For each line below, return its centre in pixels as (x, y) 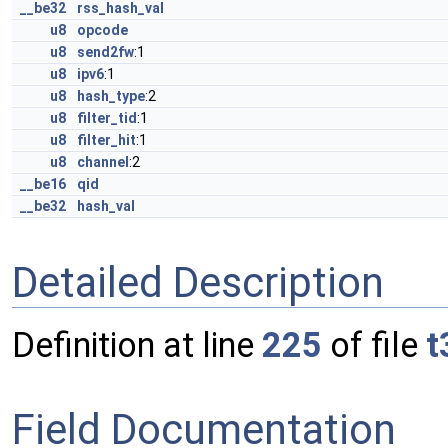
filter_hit (106, 140)
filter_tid (107, 118)
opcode (102, 30)
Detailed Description (198, 282)
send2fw (105, 52)
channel (103, 162)
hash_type (111, 96)
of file (374, 345)
